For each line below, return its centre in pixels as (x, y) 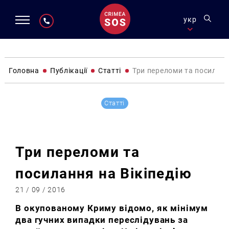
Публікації (68, 70)
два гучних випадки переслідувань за (102, 220)
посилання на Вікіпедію (104, 174)
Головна (24, 70)
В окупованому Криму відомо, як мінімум (112, 208)
